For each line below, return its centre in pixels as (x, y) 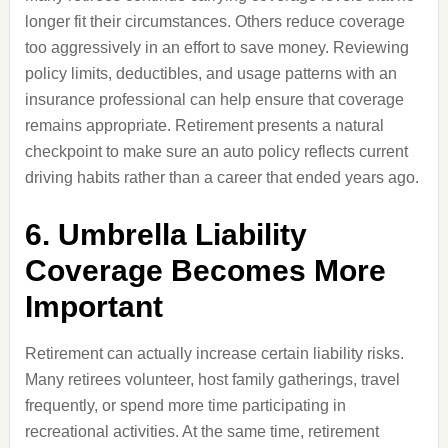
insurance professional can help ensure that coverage (214, 99)
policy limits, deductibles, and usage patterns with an (210, 73)
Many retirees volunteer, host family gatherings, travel (212, 379)
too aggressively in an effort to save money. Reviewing (216, 47)
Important (93, 306)
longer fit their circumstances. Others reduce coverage (214, 21)
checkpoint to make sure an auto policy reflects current (216, 151)
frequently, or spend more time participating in (185, 405)
